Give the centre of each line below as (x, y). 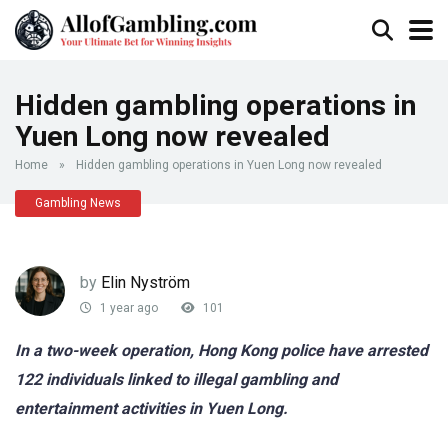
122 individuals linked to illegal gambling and (176, 379)
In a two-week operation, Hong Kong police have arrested (221, 350)
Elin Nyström (145, 282)
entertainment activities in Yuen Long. (151, 408)
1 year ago (127, 308)
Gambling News (78, 203)
